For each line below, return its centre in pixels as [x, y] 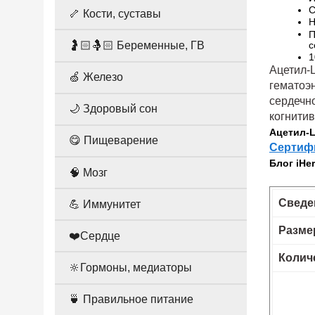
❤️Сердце [95, 236]
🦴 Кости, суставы [115, 13]
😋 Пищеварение [114, 141]
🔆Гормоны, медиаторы [130, 268]
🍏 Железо [96, 77]
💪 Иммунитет [105, 204]
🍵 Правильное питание [131, 300]
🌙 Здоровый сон [113, 109]
